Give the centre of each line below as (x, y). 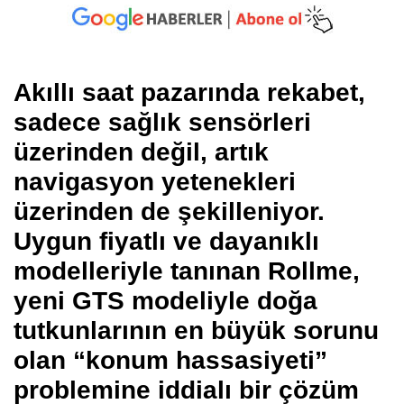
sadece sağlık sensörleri (162, 123)
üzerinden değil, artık (141, 152)
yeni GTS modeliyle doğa (165, 301)
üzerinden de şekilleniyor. (169, 212)
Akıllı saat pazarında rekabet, (189, 93)
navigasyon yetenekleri (155, 182)
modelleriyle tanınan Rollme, (187, 271)
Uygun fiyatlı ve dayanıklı (166, 242)
